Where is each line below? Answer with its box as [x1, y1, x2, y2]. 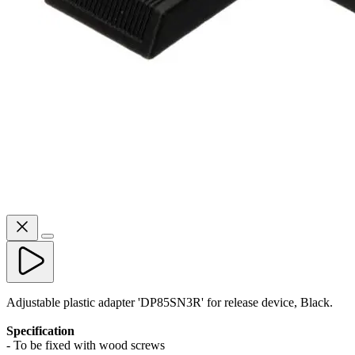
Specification [6, 323, 74, 338]
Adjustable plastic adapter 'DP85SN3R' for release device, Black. [6, 295, 333, 309]
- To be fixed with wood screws [6, 338, 165, 352]
